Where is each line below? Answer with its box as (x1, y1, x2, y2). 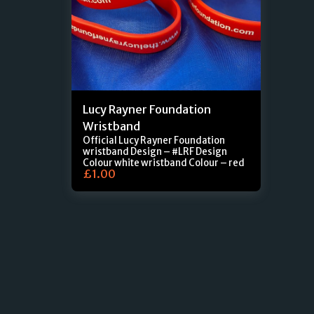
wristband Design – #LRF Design (83, 145, 130, 158)
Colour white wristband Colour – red (141, 156, 245, 169)
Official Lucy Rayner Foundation (83, 134, 225, 146)
